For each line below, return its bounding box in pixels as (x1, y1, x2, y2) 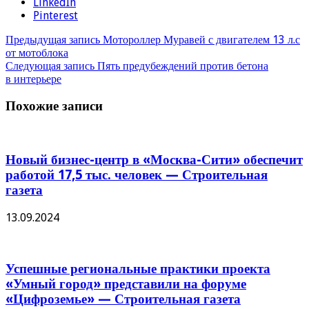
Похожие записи (6, 98, 103, 113)
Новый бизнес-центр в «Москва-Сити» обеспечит (6, 152, 303, 168)
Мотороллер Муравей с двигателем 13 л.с (100, 33, 300, 47)
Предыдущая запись (6, 33, 100, 47)
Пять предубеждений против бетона (94, 59, 268, 73)
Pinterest (33, 9, 78, 23)
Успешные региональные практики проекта (6, 261, 270, 276)
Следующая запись (6, 59, 94, 73)
